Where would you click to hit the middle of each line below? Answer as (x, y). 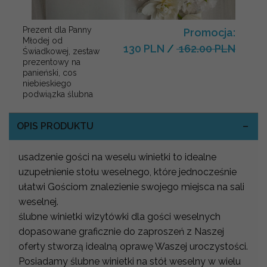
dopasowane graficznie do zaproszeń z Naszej (121, 231)
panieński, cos (50, 72)
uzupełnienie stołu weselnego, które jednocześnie (128, 172)
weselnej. (38, 201)
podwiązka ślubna (58, 94)
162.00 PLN (206, 48)
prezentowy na (52, 62)
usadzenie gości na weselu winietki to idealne (117, 157)
